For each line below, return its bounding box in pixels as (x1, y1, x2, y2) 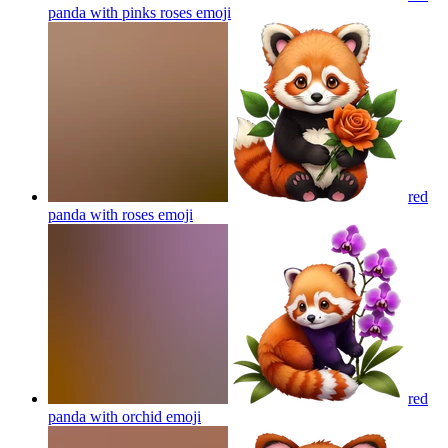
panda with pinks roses (48, 3, 192, 21)
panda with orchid (48, 407, 162, 425)
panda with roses (48, 205, 154, 223)
